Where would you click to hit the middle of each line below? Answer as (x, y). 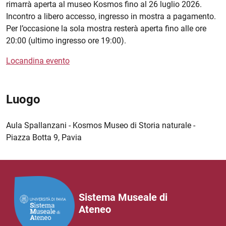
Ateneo (95, 209)
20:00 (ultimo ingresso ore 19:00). (66, 41)
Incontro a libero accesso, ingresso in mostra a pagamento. (111, 17)
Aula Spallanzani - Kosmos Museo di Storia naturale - (101, 126)
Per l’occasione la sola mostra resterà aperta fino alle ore (106, 29)
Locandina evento (38, 61)
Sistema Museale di (123, 197)
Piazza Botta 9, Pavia (44, 138)
